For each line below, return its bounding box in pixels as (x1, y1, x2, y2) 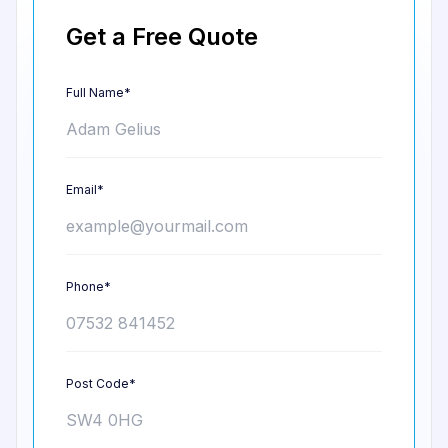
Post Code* (66, 376, 136, 392)
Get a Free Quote (66, 22, 258, 52)
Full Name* (66, 85, 131, 101)
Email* (66, 182, 104, 198)
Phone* (66, 279, 111, 295)
